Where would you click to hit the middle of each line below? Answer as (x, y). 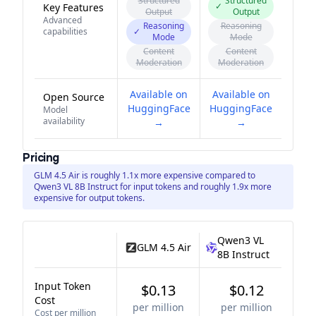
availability (64, 121)
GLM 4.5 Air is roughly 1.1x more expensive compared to (145, 175)
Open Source (74, 97)
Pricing (41, 158)
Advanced (62, 20)
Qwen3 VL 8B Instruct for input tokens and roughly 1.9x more (153, 187)
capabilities (65, 31)
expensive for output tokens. (89, 198)
